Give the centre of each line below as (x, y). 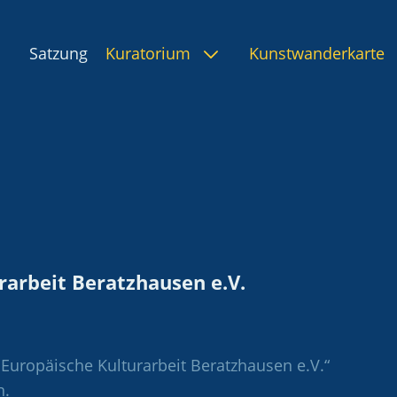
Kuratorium (150, 53)
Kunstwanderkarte (317, 53)
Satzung (58, 53)
